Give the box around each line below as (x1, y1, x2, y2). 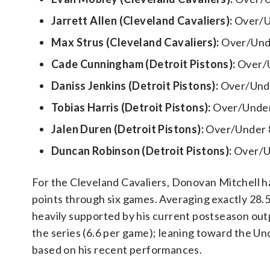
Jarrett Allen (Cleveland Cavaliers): (51, 14, 233, 27)
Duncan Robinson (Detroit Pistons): (51, 144, 232, 157)
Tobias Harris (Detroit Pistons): (51, 101, 211, 114)
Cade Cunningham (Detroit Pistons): (51, 57, 236, 71)
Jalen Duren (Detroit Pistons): (51, 122, 204, 136)
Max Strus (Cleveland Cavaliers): (51, 36, 219, 49)
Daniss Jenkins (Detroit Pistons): (51, 79, 219, 92)
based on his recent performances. (32, 243, 202, 256)
